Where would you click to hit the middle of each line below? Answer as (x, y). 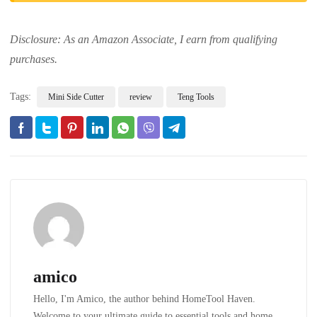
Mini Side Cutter (76, 97)
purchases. (34, 59)
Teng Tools (196, 97)
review (141, 97)
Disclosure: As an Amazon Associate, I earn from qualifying (144, 40)
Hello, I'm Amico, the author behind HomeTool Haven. (144, 299)
